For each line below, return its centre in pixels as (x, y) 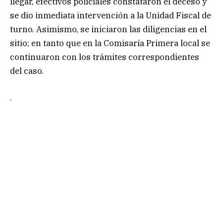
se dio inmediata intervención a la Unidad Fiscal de (111, 15)
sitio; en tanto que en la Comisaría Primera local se (110, 43)
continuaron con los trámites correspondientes (105, 57)
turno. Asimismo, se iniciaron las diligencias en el (108, 29)
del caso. (27, 71)
